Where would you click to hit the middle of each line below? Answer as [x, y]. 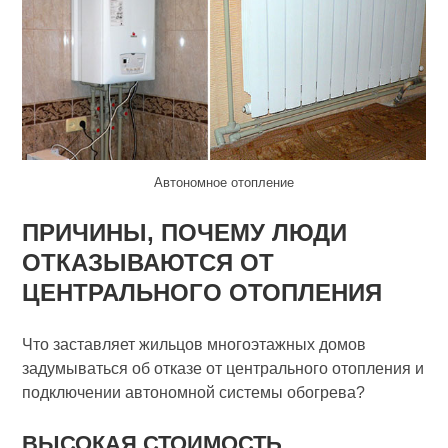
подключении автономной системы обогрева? [194, 393]
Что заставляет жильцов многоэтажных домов [194, 345]
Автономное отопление [224, 183]
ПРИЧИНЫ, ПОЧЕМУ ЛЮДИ [185, 233]
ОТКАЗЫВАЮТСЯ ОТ [148, 263]
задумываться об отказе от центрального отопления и [223, 369]
